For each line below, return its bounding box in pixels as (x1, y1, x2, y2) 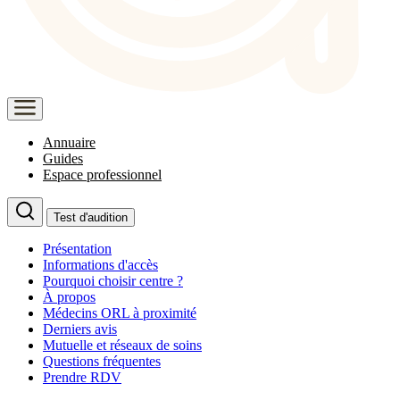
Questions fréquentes (43, 353, 161, 369)
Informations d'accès (43, 256, 158, 272)
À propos (43, 288, 96, 304)
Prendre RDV (43, 369, 121, 385)
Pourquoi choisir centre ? (43, 272, 183, 288)
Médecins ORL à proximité (43, 304, 196, 321)
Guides (43, 150, 83, 166)
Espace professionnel (43, 166, 162, 182)
